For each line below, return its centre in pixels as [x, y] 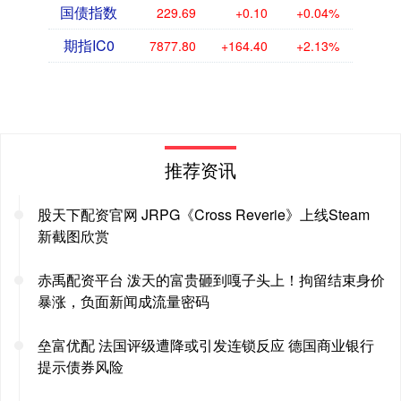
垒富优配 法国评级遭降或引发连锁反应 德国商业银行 [206, 345]
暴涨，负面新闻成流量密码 [124, 301]
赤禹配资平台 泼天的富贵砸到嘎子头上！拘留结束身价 [211, 279]
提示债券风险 [81, 366]
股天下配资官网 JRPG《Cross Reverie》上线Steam [204, 214]
